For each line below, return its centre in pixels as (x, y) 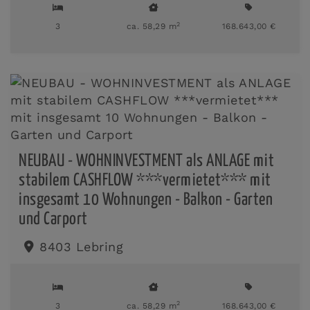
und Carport (53, 219)
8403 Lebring (81, 246)
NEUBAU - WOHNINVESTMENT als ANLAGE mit (146, 161)
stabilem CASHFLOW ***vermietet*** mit (145, 181)
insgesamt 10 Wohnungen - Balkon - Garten (146, 200)
